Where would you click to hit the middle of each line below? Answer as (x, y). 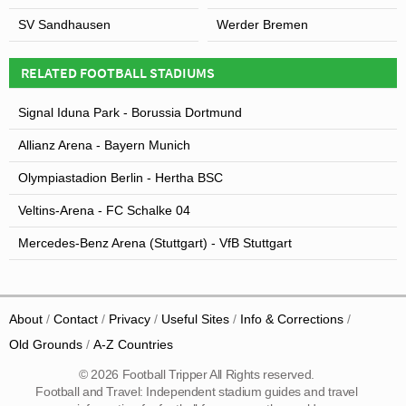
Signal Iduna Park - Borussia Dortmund (130, 112)
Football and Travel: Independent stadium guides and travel (197, 391)
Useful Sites (195, 319)
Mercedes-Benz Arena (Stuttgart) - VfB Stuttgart (155, 242)
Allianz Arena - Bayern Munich (104, 145)
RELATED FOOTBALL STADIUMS (118, 72)
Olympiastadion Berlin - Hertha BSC (121, 177)
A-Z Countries (133, 344)
